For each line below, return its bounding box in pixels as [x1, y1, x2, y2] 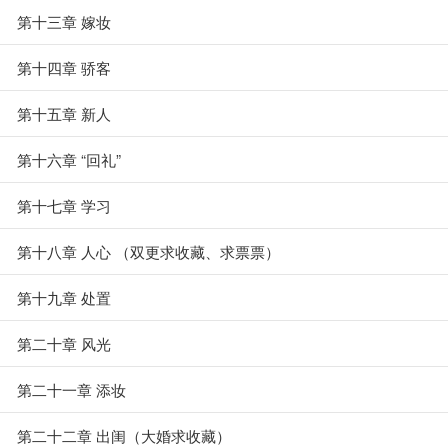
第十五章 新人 [17, 103, 111, 124]
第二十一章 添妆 [17, 379, 126, 400]
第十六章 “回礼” [17, 149, 121, 170]
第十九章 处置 [17, 287, 111, 308]
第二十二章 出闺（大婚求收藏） [17, 425, 231, 446]
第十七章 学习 [17, 195, 111, 216]
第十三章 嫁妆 [17, 11, 111, 32]
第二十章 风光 [17, 333, 111, 354]
